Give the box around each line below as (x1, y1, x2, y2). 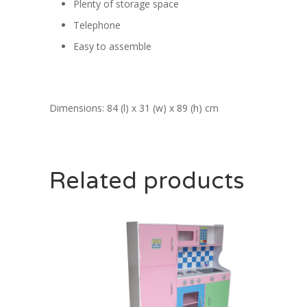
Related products (49, 167, 245, 195)
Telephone (73, 18, 121, 32)
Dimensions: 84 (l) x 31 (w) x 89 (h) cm (49, 101, 219, 114)
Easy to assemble (73, 39, 151, 53)
